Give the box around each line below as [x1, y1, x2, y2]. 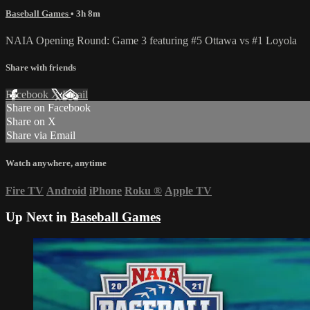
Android [46, 184, 86, 197]
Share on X [6, 116, 56, 128]
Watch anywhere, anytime [6, 158, 107, 169]
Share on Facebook [6, 102, 91, 114]
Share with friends [6, 62, 76, 73]
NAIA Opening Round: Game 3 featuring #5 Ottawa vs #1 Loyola [6, 34, 297, 46]
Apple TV [165, 184, 212, 197]
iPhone [89, 184, 122, 197]
